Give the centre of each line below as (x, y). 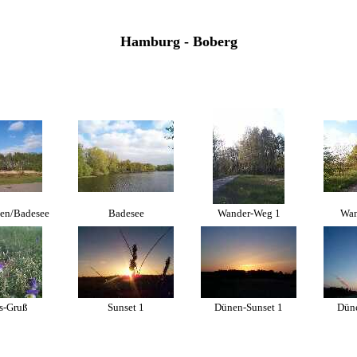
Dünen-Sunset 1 (249, 307)
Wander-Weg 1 (249, 213)
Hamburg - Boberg (178, 41)
